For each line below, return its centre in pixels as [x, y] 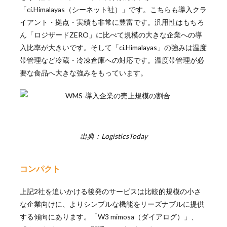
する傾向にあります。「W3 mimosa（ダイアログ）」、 [109, 216]
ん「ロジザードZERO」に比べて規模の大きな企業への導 [111, 34]
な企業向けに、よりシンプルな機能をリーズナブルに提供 [112, 204]
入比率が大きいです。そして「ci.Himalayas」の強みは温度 [113, 47]
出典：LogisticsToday [113, 136]
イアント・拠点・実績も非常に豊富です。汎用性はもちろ [112, 22]
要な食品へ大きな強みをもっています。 [83, 72]
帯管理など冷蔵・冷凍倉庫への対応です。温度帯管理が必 [112, 60]
